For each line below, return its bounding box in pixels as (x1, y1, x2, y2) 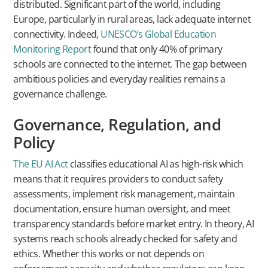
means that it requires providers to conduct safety (13, 172, 223, 186)
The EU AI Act (13, 157, 68, 171)
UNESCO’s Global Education (100, 28, 217, 41)
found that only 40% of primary (91, 42, 223, 56)
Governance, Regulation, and (13, 114, 221, 136)
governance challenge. (13, 87, 107, 101)
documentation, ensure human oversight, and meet (13, 202, 231, 216)
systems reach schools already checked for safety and (13, 232, 237, 246)
